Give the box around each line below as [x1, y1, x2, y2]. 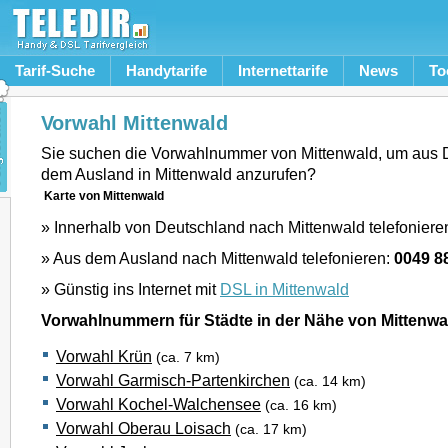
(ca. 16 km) [265, 398, 337, 413]
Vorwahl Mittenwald [41, 111, 228, 134]
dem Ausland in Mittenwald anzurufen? [41, 165, 316, 183]
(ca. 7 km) [156, 350, 220, 365]
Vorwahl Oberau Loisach [56, 419, 231, 437]
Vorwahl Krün [56, 347, 152, 365]
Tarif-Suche [15, 62, 95, 79]
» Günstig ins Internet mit [41, 280, 220, 298]
